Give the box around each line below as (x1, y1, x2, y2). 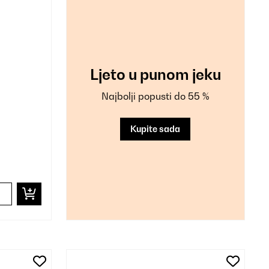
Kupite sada (130, 123, 181, 134)
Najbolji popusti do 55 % (101, 89, 210, 102)
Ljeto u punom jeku (89, 65, 221, 83)
